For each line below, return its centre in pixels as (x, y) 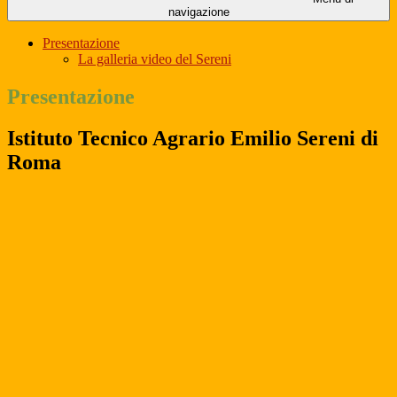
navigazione (198, 12)
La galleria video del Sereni (155, 59)
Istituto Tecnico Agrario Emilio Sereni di (193, 139)
